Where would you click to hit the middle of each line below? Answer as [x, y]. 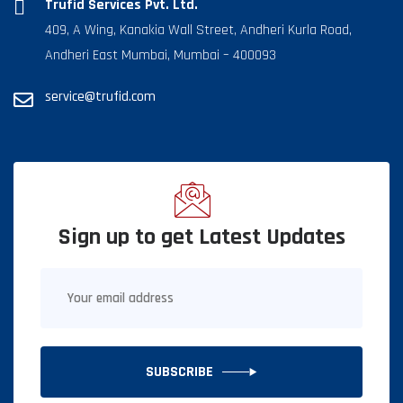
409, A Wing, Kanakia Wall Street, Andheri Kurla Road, [198, 31]
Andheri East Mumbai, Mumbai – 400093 [161, 56]
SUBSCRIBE [179, 372]
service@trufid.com [100, 97]
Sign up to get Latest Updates [201, 237]
